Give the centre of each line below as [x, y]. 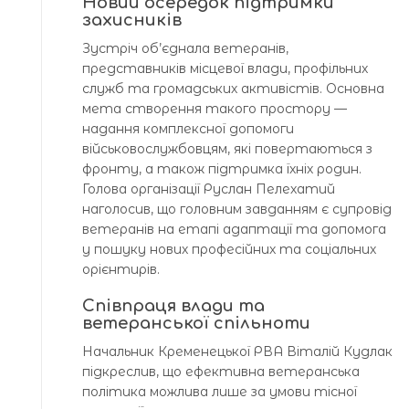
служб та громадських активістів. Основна [233, 88]
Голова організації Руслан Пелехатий [209, 189]
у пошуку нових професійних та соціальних [229, 249]
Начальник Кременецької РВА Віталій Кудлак [237, 351]
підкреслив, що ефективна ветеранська [221, 371]
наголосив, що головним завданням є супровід [237, 209]
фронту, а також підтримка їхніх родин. [222, 168]
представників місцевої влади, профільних [225, 68]
